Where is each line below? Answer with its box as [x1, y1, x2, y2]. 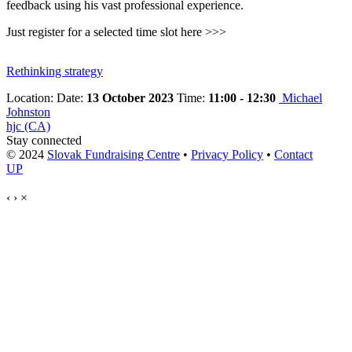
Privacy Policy [191, 147, 263, 161]
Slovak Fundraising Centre [47, 147, 180, 161]
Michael [282, 90, 322, 104]
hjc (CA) [6, 119, 50, 133]
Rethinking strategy [6, 64, 103, 78]
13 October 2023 [86, 90, 174, 104]
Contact [274, 147, 313, 161]
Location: [6, 90, 57, 104]
